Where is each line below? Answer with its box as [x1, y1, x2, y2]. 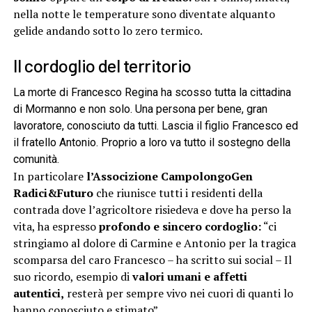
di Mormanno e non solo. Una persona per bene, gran [13, 102, 267, 116]
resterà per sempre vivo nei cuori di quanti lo [63, 286, 293, 302]
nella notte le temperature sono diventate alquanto [13, 6, 275, 22]
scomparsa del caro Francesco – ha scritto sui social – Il [13, 252, 292, 268]
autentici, [13, 286, 64, 302]
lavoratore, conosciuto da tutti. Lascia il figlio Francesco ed [13, 119, 298, 133]
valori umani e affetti [132, 269, 247, 285]
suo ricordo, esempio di [13, 269, 132, 285]
